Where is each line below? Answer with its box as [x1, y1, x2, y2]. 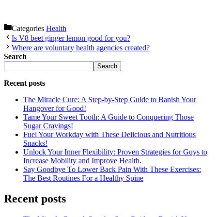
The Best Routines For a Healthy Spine [23, 173, 143, 182]
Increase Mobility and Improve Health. [23, 156, 141, 165]
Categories [12, 24, 46, 32]
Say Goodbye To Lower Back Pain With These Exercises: [23, 165, 201, 173]
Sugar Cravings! [23, 121, 73, 130]
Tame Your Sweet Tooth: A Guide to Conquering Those [23, 112, 194, 121]
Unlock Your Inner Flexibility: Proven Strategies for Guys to [23, 147, 207, 156]
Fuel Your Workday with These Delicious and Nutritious [23, 130, 196, 139]
